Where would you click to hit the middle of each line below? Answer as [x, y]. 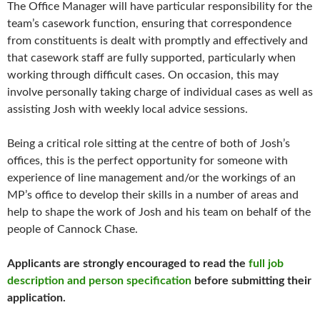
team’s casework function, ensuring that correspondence [149, 24]
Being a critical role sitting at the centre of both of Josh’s [149, 144]
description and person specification [99, 281]
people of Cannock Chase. [72, 230]
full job [266, 264]
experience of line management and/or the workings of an [151, 178]
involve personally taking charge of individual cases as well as [160, 92]
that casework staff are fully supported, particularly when [151, 58]
